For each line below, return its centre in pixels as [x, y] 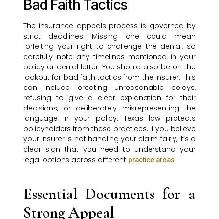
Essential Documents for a [109, 194]
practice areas [151, 160]
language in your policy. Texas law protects [109, 119]
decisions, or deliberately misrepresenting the [109, 108]
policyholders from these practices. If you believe [109, 129]
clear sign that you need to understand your [109, 149]
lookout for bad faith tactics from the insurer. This [109, 77]
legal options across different [76, 160]
